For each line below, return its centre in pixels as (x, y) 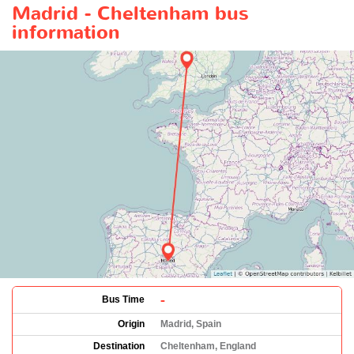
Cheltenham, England (208, 346)
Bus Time (123, 299)
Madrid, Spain (191, 324)
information (66, 32)
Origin (131, 324)
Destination (119, 346)
